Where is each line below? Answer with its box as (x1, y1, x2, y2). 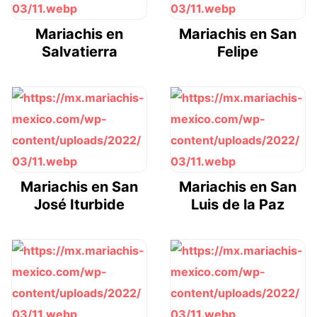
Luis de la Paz (191, 196, 284, 214)
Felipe (217, 43, 258, 61)
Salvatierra (41, 43, 117, 61)
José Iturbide (34, 196, 125, 214)
